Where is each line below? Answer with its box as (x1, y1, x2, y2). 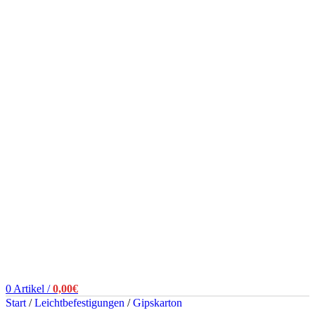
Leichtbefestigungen (34, 297, 127, 309)
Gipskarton (133, 297, 182, 309)
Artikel (13, 283, 44, 295)
